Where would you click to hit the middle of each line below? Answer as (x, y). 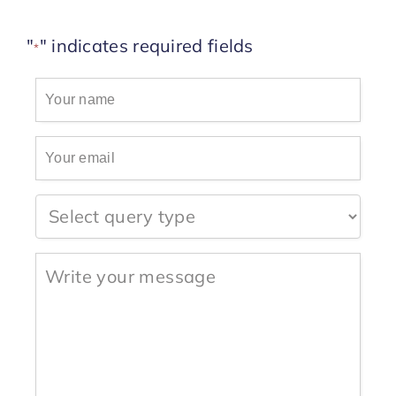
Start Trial (155, 41)
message (65, 306)
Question (65, 204)
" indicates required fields (146, 45)
